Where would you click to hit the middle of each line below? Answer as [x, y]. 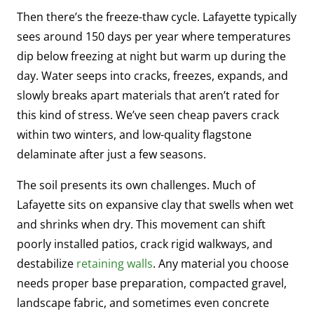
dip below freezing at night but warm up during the [151, 56]
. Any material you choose [221, 263]
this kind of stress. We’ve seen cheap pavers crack [148, 115]
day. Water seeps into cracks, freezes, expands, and [152, 75]
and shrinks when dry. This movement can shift [141, 224]
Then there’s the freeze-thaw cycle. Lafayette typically [157, 16]
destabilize [47, 263]
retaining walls [115, 263]
